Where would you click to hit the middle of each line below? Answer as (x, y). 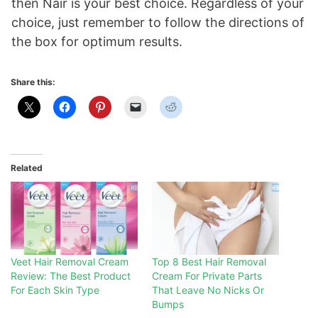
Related (27, 168)
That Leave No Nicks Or (208, 290)
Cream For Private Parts (207, 275)
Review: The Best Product (71, 275)
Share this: (33, 82)
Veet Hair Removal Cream (70, 261)
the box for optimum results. (97, 42)
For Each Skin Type (55, 290)
